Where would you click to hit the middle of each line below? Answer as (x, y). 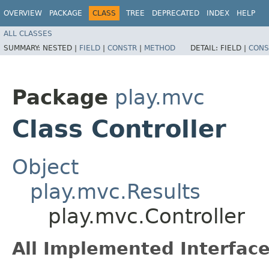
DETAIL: (205, 48)
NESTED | (61, 48)
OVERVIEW (23, 13)
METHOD (160, 48)
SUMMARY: (23, 48)
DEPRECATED (176, 13)
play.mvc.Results (115, 191)
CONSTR (122, 48)
